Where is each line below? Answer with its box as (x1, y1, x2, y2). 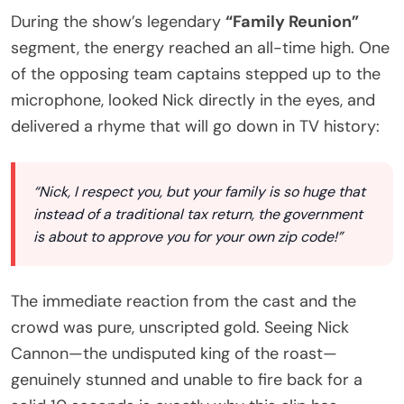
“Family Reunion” (225, 11, 359, 33)
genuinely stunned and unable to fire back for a (11, 369, 363, 391)
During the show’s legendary (11, 11, 225, 33)
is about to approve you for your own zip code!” (33, 227, 343, 247)
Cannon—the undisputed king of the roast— (11, 343, 337, 365)
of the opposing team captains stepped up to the (11, 63, 381, 86)
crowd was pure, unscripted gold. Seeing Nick (11, 317, 349, 339)
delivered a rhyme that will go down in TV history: (11, 115, 380, 138)
